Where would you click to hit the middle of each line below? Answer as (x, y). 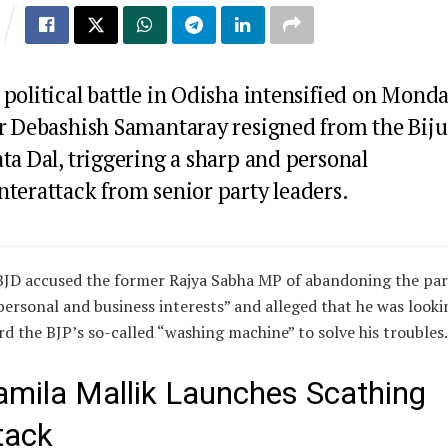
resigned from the (318, 127)
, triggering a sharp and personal (213, 159)
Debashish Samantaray (119, 127)
